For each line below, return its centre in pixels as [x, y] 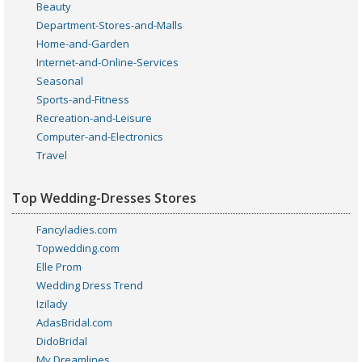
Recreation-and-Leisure [94, 118]
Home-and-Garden [83, 44]
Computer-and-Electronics [100, 137]
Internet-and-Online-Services [107, 62]
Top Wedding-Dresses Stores [104, 198]
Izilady [52, 304]
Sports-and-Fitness [83, 99]
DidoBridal [62, 341]
